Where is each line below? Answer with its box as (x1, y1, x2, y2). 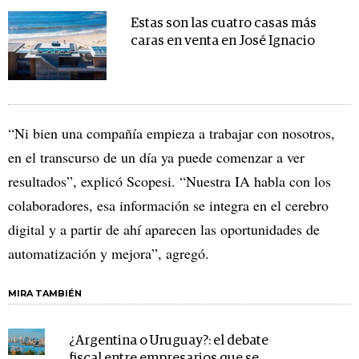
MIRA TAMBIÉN (8, 288, 82, 300)
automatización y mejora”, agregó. (8, 244, 209, 264)
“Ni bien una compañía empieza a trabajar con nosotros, (8, 123, 335, 143)
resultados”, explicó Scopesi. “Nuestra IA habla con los (8, 171, 331, 192)
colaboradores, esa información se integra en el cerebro (8, 196, 329, 216)
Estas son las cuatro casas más (130, 17, 317, 31)
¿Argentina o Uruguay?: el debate (69, 334, 269, 349)
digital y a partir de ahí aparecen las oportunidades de (8, 220, 320, 240)
